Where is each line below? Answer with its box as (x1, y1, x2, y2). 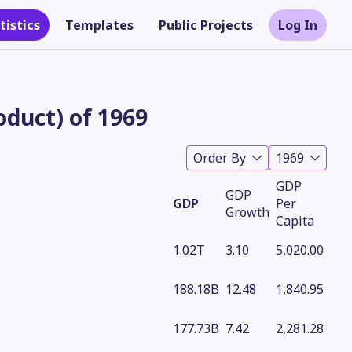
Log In (278, 16, 317, 34)
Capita (276, 212, 314, 229)
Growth (225, 203, 269, 221)
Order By (193, 149, 246, 167)
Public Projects (159, 16, 253, 34)
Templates (65, 16, 134, 34)
